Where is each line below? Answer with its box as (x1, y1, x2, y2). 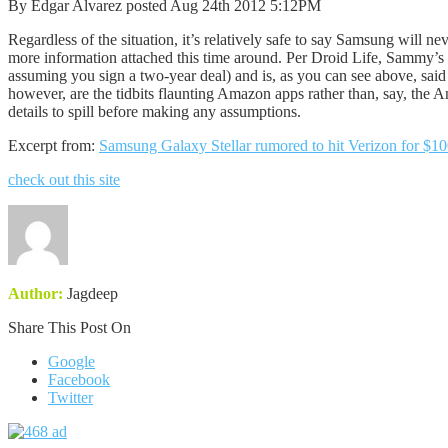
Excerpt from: (8, 136, 99, 154)
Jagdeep (63, 284, 118, 302)
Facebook (48, 370, 110, 388)
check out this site (8, 170, 120, 188)
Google (48, 352, 95, 370)
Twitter (48, 388, 93, 406)
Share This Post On (8, 318, 131, 336)
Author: (8, 284, 63, 302)
